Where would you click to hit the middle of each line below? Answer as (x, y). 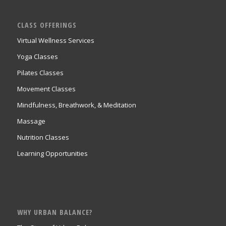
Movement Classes (46, 89)
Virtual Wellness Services (55, 41)
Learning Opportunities (52, 154)
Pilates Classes (40, 73)
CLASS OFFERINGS (47, 25)
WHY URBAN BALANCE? (54, 212)
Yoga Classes (37, 57)
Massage (31, 121)
